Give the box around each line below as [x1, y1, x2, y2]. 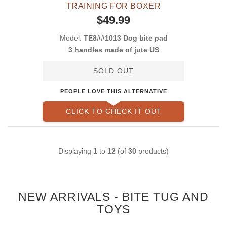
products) [136, 146, 169, 155]
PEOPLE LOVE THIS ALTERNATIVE [60, 88, 167, 95]
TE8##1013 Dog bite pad [83, 34, 168, 43]
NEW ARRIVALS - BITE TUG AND [18, 190, 209, 203]
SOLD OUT [93, 67, 134, 75]
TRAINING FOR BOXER [66, 2, 161, 11]
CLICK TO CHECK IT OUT [65, 107, 162, 116]
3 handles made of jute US [68, 46, 159, 54]
